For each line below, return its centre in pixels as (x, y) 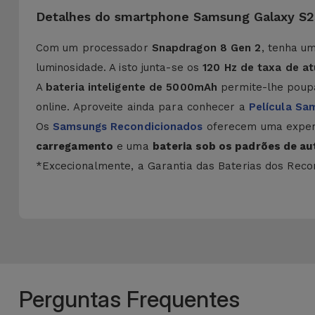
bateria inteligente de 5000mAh (132, 87)
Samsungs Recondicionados (128, 127)
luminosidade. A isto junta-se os (119, 67)
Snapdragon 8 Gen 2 (206, 48)
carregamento (75, 146)
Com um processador (94, 48)
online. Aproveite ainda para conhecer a (142, 107)
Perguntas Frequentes (129, 299)
